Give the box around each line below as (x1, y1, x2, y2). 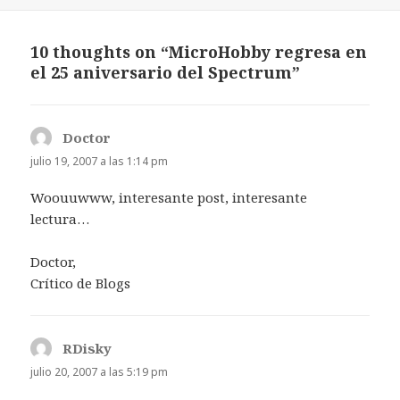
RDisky (62, 338, 112, 357)
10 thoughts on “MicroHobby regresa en (30, 40, 368, 62)
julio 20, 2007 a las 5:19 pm (30, 363, 169, 379)
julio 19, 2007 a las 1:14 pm (30, 153, 169, 169)
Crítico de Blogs (30, 273, 131, 292)
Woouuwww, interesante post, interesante (30, 187, 308, 206)
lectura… (30, 209, 90, 228)
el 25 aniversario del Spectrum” (30, 61, 301, 83)
